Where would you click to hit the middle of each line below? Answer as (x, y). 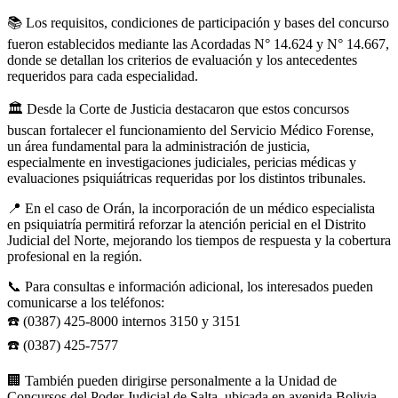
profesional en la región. (75, 256)
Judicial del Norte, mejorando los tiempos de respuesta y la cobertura (199, 240)
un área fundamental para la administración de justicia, (159, 146)
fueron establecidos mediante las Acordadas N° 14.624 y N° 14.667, (198, 44)
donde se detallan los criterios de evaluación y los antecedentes (182, 60)
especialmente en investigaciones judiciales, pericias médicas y (182, 162)
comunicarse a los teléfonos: (86, 302)
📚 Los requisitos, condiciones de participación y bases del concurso (198, 22)
